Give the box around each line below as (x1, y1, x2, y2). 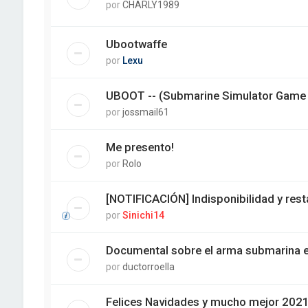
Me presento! (105, 140, 174, 155)
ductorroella (122, 261, 175, 273)
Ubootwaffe (105, 37, 167, 52)
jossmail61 (122, 107, 169, 118)
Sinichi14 (122, 210, 164, 221)
